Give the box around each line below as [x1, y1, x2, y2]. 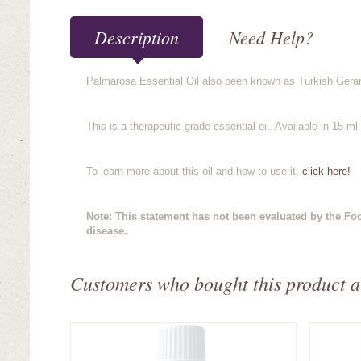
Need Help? [229, 25, 313, 49]
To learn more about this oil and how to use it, [86, 165, 302, 177]
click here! [302, 165, 351, 177]
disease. [86, 225, 127, 237]
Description [94, 25, 179, 49]
